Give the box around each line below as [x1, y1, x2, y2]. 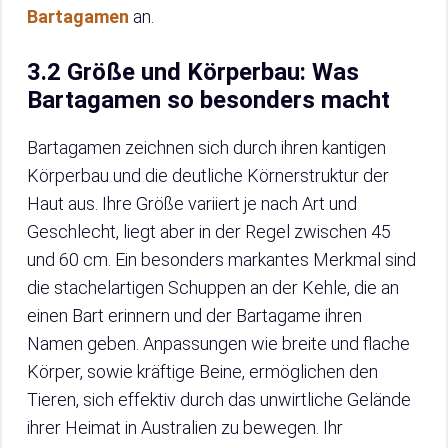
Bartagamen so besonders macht [27, 86, 390, 115]
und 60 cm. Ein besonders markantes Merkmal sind [27, 249, 416, 271]
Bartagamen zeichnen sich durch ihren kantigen [27, 137, 386, 159]
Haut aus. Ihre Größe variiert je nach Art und [27, 193, 357, 215]
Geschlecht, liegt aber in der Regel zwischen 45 [27, 221, 391, 243]
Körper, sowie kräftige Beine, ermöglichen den [27, 361, 378, 383]
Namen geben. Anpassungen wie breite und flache [27, 333, 410, 355]
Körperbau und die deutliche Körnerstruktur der [27, 165, 389, 187]
